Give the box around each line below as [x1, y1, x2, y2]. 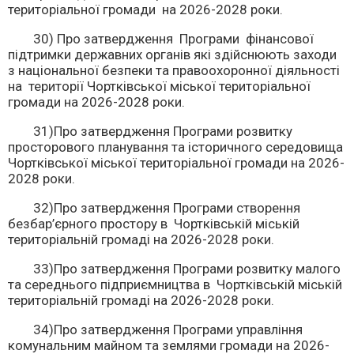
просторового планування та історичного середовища [8, 139, 343, 155]
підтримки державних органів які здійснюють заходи [8, 47, 337, 62]
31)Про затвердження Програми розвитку [8, 123, 292, 139]
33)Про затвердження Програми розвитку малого [8, 261, 341, 277]
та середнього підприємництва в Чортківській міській [8, 277, 342, 292]
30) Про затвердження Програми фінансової [8, 31, 314, 47]
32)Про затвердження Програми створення [8, 200, 300, 216]
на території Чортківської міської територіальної [8, 78, 311, 94]
